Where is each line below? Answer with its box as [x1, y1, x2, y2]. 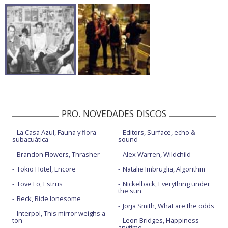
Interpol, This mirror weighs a [17, 208, 105, 218]
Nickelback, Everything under [122, 179, 210, 188]
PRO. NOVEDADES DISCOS [62, 107, 166, 120]
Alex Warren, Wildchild [122, 149, 191, 159]
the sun [118, 186, 141, 195]
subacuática [12, 134, 48, 144]
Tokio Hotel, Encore [17, 164, 76, 174]
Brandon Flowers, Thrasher [17, 149, 100, 159]
